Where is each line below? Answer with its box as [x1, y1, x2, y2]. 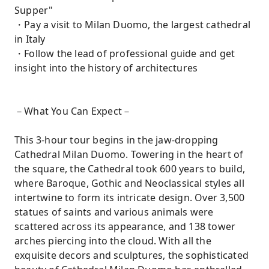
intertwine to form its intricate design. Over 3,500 [14, 191, 245, 204]
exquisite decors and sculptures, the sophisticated [14, 249, 249, 262]
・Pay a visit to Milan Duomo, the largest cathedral [14, 18, 251, 31]
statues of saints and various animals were [14, 205, 214, 219]
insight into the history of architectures [14, 61, 198, 74]
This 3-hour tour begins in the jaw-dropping [14, 133, 219, 147]
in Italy [14, 32, 46, 46]
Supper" [14, 4, 53, 17]
